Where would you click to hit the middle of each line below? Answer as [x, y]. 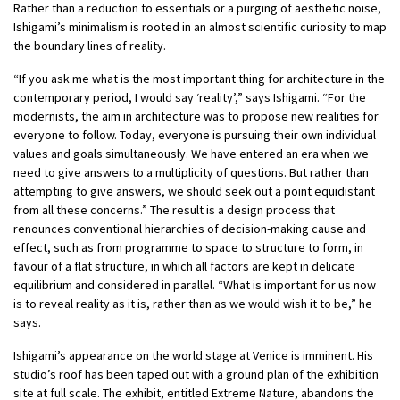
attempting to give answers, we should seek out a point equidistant [194, 192]
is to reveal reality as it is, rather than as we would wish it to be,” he [193, 304]
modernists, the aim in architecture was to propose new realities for [196, 117]
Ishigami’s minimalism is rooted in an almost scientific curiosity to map [200, 27]
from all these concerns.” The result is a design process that [174, 210]
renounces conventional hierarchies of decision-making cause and [190, 229]
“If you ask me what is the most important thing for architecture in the [199, 79]
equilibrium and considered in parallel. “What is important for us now [195, 285]
